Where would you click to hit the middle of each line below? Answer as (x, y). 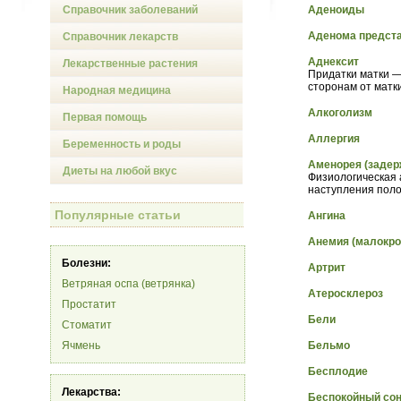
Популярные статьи (118, 215)
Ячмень (81, 346)
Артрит (327, 268)
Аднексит (333, 62)
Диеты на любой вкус (120, 171)
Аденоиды (336, 10)
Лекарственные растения (130, 64)
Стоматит (87, 325)
